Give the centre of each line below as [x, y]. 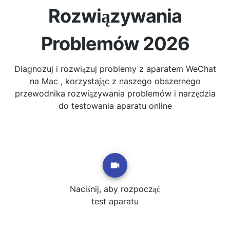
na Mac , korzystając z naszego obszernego [115, 81]
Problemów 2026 [115, 44]
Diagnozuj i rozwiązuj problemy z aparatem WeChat [115, 69]
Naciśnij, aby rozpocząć [115, 189]
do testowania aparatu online [115, 106]
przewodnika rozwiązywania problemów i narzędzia [115, 93]
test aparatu [115, 201]
